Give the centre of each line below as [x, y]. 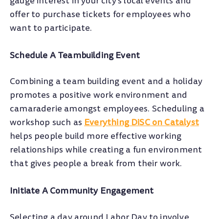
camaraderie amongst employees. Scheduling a [107, 109]
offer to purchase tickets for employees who [100, 14]
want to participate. [52, 28]
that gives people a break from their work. [96, 164]
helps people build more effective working [96, 136]
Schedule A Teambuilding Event [75, 55]
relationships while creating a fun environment [106, 150]
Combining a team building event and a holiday [106, 82]
